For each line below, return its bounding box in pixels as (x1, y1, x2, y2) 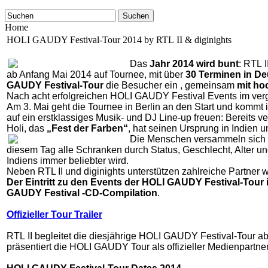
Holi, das (7, 123, 47, 133)
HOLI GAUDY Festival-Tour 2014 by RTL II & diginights (7, 35, 232, 45)
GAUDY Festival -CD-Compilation (7, 188, 157, 198)
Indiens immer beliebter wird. (7, 156, 129, 166)
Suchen (123, 11, 149, 20)
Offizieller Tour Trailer (7, 209, 102, 220)
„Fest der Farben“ (47, 123, 128, 133)
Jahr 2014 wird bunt (150, 59, 239, 69)
